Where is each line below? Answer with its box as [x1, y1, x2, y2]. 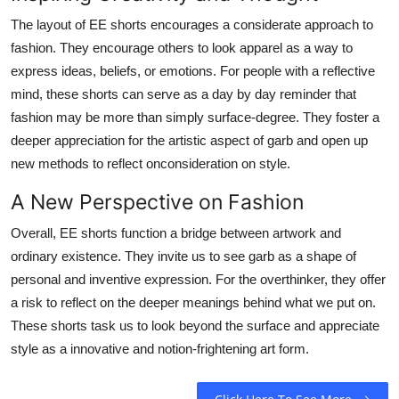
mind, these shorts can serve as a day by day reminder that [11, 85, 356, 102]
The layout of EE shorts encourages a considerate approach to [11, 16, 373, 32]
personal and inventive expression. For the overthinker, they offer [11, 271, 386, 287]
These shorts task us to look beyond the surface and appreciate [11, 317, 379, 333]
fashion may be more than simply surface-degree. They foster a [11, 109, 379, 125]
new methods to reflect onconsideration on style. [11, 155, 290, 171]
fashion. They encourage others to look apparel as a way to [11, 39, 353, 55]
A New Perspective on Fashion [11, 188, 304, 215]
